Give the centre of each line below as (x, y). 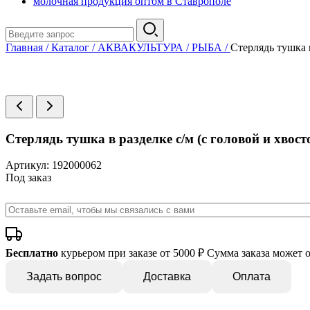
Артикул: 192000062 (54, 165)
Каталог (70, 47)
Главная (24, 47)
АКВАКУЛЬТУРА (140, 47)
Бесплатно (32, 253)
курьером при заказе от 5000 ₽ (131, 253)
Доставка (167, 277)
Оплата (252, 277)
